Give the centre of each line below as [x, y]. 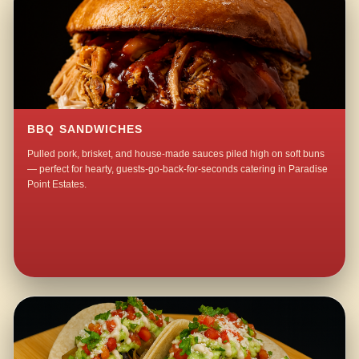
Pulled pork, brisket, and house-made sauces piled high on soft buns [176, 154]
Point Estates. [57, 185]
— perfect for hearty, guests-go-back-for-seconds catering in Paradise [178, 169]
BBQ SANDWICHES [85, 130]
